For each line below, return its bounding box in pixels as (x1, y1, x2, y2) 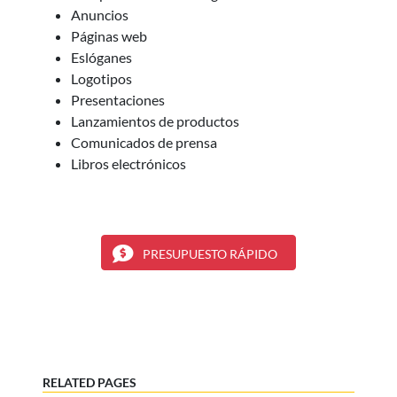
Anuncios (71, 6, 128, 24)
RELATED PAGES (43, 375, 136, 391)
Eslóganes (71, 49, 132, 66)
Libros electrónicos (71, 155, 186, 173)
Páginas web (71, 27, 147, 45)
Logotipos (71, 70, 132, 88)
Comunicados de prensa (71, 134, 217, 152)
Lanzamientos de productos (71, 113, 239, 130)
